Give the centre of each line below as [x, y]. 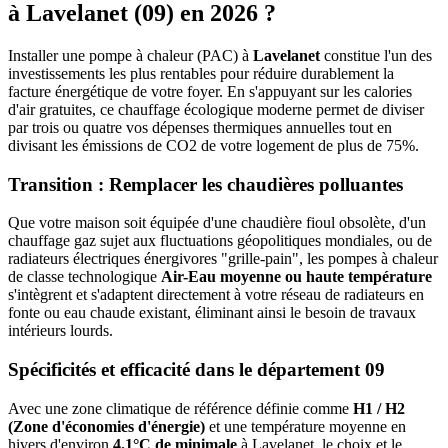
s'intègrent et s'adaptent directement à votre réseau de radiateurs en [216, 295]
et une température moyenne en [305, 426]
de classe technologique [84, 277]
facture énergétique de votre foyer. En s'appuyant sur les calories [210, 91]
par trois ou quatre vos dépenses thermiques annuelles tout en [200, 127]
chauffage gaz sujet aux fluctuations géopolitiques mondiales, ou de [220, 241]
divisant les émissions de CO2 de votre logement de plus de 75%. [213, 145]
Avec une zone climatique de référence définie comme [180, 408]
